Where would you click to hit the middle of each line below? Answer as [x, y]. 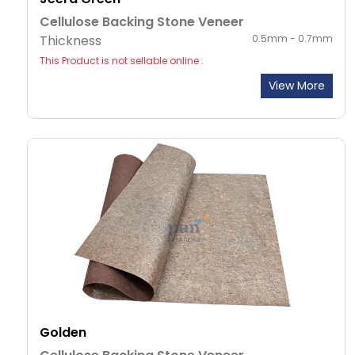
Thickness [71, 41]
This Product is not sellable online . [122, 61]
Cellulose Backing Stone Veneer [142, 22]
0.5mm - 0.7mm [292, 39]
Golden [63, 333]
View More [297, 86]
